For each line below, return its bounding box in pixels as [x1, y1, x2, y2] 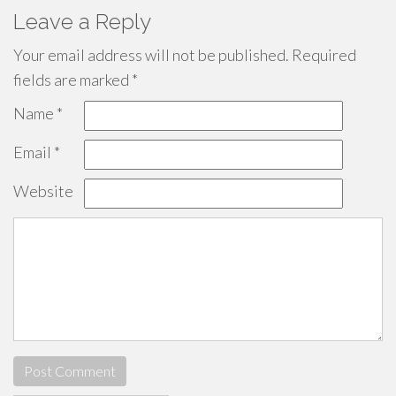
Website [13, 181, 73, 201]
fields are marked [13, 70, 132, 89]
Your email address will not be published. [13, 45, 289, 65]
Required [289, 45, 356, 65]
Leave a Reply [13, 9, 151, 34]
